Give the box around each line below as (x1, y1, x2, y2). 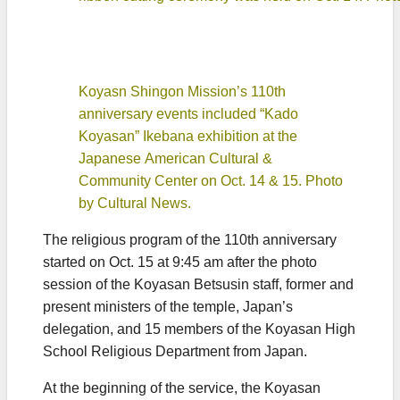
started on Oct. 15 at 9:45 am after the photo (43, 254, 317, 271)
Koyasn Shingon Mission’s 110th (79, 83, 286, 101)
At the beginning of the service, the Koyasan (43, 379, 321, 397)
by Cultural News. (79, 195, 191, 212)
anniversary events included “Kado (79, 105, 298, 123)
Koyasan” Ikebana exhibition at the (79, 128, 297, 146)
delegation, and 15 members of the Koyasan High (43, 321, 355, 338)
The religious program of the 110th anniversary (43, 231, 337, 249)
